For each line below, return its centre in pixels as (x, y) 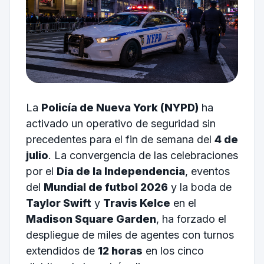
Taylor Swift (58, 203)
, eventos (207, 171)
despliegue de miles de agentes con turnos (130, 235)
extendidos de (62, 250)
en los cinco (173, 250)
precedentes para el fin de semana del (120, 139)
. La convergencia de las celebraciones (143, 155)
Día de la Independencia (121, 171)
